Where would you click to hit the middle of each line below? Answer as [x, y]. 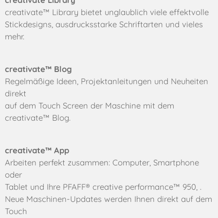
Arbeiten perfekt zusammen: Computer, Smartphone [102, 162]
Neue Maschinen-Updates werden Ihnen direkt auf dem [109, 199]
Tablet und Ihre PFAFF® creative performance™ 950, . [104, 186]
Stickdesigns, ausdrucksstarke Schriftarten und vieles [104, 24]
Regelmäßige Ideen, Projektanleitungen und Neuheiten [107, 81]
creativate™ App [37, 150]
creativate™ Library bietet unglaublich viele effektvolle [107, 12]
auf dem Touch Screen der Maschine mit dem [90, 106]
